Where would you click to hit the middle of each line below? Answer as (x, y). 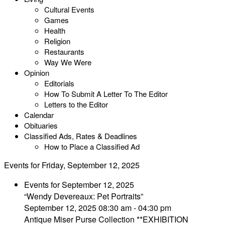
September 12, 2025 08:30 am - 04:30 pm (98, 208)
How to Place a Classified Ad (92, 146)
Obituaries (41, 125)
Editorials (59, 83)
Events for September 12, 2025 (79, 185)
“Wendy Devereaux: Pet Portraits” (84, 196)
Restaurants (64, 51)
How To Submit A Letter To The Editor (106, 94)
